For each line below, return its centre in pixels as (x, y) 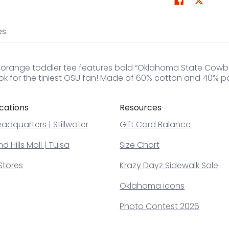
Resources (141, 107)
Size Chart (140, 145)
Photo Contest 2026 (159, 206)
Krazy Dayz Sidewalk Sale (169, 165)
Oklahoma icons (152, 186)
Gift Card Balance (155, 124)
